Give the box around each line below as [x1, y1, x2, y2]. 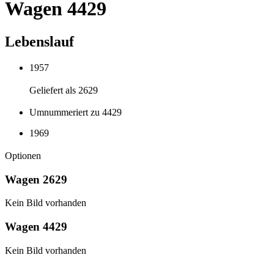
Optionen [5, 150, 41, 161]
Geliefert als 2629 [29, 84, 98, 95]
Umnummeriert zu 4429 [29, 107, 122, 118]
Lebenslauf [5, 33, 74, 50]
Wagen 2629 [5, 172, 67, 186]
